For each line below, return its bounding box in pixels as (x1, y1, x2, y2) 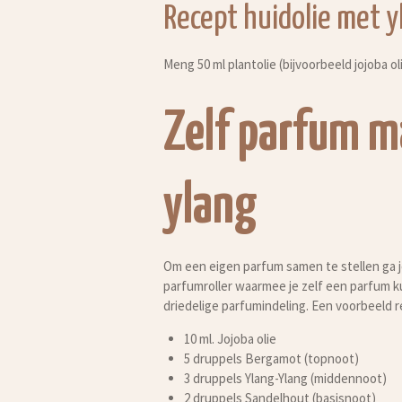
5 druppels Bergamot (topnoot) (183, 350, 359, 368)
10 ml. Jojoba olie (183, 330, 276, 348)
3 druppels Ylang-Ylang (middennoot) (183, 370, 387, 388)
